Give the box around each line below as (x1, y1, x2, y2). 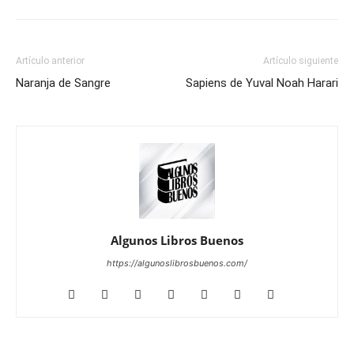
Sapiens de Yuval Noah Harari (186, 76, 338, 91)
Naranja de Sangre (16, 76, 111, 91)
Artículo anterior (16, 55, 85, 67)
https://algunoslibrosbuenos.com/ (107, 258, 247, 269)
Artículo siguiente (263, 55, 338, 67)
